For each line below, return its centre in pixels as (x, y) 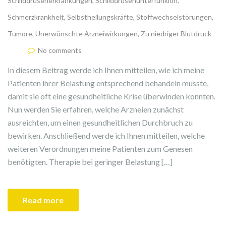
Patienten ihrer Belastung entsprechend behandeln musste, (108, 83)
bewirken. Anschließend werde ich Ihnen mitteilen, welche (106, 136)
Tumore (20, 34)
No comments (60, 50)
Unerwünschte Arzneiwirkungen (87, 34)
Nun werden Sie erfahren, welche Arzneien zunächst (96, 109)
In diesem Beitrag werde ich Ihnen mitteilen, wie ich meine (106, 70)
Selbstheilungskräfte (100, 17)
